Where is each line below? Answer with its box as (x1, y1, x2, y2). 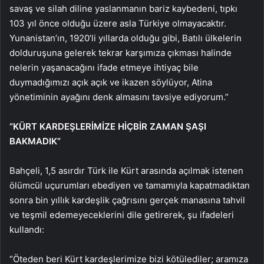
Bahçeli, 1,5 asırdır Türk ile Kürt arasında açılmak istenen (9, 164, 243, 176)
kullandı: (9, 223, 44, 235)
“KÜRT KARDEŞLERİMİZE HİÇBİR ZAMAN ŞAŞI (9, 120, 206, 132)
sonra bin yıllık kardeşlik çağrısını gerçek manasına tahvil (9, 194, 245, 206)
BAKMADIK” (9, 135, 61, 147)
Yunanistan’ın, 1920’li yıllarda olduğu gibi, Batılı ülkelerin (9, 32, 242, 44)
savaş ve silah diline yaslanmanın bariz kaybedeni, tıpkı (9, 2, 237, 14)
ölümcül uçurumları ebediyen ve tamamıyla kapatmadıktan (9, 179, 250, 191)
